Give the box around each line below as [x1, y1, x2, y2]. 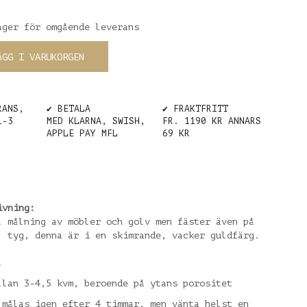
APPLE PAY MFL [46, 127, 118, 138]
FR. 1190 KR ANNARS [162, 115, 261, 126]
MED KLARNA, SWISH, [46, 115, 145, 126]
